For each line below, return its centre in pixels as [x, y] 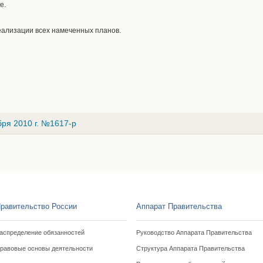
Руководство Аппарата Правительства [194, 232]
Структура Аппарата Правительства [190, 248]
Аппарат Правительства [179, 206]
